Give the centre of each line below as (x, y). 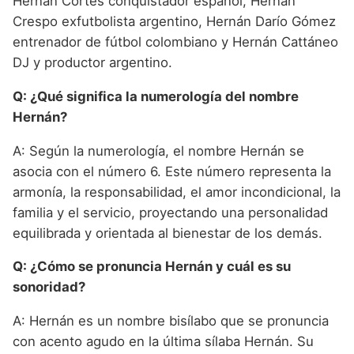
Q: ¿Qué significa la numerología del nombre (156, 96)
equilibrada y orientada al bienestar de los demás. (168, 233)
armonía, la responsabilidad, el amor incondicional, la (177, 192)
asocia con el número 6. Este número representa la (172, 171)
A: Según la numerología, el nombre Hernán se (158, 151)
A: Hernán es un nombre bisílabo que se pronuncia (171, 321)
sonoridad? (49, 287)
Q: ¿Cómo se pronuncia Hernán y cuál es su (152, 267)
